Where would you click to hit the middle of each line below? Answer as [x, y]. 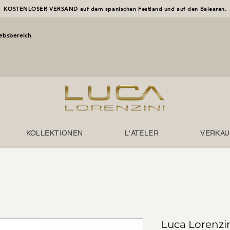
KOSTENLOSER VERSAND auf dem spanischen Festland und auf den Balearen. [115, 9]
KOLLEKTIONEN [54, 133]
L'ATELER [142, 133]
